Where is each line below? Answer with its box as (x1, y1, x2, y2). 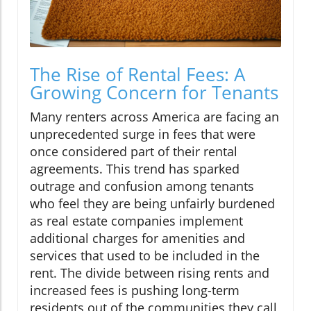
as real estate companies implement (30, 212, 243, 230)
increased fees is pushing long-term (30, 282, 239, 299)
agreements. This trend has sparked (30, 160, 239, 178)
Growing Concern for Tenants (30, 80, 278, 106)
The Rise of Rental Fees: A (30, 62, 245, 87)
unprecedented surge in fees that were (30, 126, 255, 143)
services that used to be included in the (30, 247, 260, 264)
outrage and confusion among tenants (30, 178, 254, 195)
